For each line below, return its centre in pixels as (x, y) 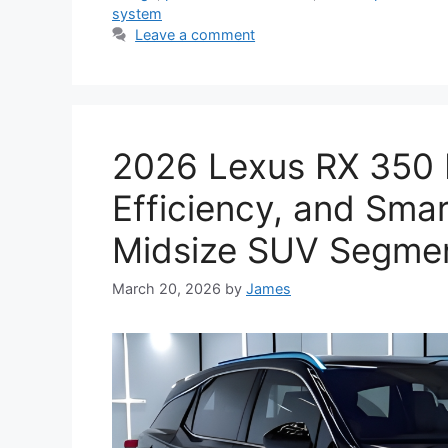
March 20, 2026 (166, 289)
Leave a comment (195, 35)
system (137, 14)
